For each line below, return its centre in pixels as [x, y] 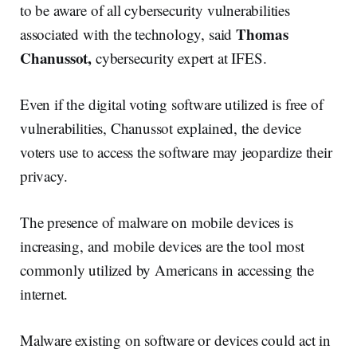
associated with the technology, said [128, 34]
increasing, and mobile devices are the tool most [162, 246]
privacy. [44, 176]
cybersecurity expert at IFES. [179, 58]
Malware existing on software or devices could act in [176, 340]
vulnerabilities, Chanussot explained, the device [161, 128]
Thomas [262, 34]
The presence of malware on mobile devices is [157, 222]
